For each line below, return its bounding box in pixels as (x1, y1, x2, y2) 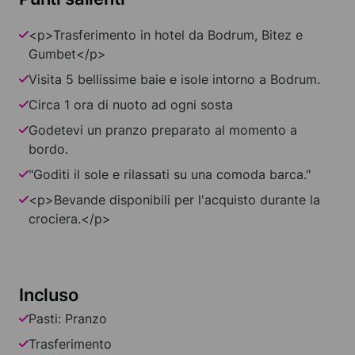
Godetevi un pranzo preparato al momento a (29, 122, 297, 139)
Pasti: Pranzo (29, 311, 107, 327)
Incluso (19, 284, 78, 306)
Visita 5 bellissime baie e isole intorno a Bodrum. (29, 71, 320, 88)
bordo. (29, 141, 68, 158)
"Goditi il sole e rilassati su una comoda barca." (29, 166, 311, 183)
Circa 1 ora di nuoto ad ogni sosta (29, 97, 233, 113)
